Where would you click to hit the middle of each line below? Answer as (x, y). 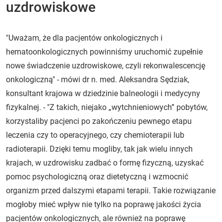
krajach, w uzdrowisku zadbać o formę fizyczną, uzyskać (105, 163)
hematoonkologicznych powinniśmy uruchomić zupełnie (104, 52)
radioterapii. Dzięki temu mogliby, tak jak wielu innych (99, 149)
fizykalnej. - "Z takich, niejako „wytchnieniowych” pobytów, (107, 107)
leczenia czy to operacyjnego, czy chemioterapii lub (95, 135)
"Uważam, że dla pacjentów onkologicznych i (84, 38)
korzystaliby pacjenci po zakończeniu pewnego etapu (99, 121)
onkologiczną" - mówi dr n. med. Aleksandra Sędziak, (98, 79)
